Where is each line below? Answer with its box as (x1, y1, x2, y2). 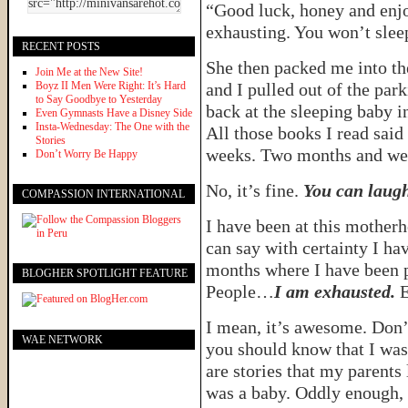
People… (206, 281, 274, 301)
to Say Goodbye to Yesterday (36, 92, 162, 106)
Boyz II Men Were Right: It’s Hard (36, 78, 186, 92)
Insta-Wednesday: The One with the (36, 119, 189, 133)
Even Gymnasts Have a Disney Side (36, 106, 192, 119)
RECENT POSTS (22, 39, 100, 53)
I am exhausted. (274, 281, 395, 301)
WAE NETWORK (22, 332, 103, 346)
